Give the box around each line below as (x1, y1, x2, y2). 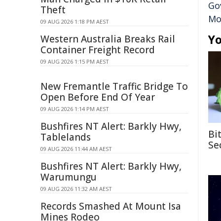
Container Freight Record (40, 43, 155, 56)
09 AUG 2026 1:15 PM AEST (40, 58, 109, 65)
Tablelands (40, 131, 91, 144)
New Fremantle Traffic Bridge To (40, 80, 188, 93)
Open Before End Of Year (40, 91, 155, 104)
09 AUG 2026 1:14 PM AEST (40, 105, 109, 112)
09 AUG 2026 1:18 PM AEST (40, 18, 109, 25)
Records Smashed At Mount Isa (40, 200, 181, 213)
